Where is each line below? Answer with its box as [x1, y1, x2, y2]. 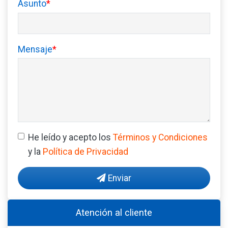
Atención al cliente [76, 207, 152, 218]
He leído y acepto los [28, 132, 111, 142]
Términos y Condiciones [113, 132, 208, 142]
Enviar [106, 173, 131, 183]
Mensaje [18, 44, 52, 54]
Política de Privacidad [43, 146, 128, 157]
